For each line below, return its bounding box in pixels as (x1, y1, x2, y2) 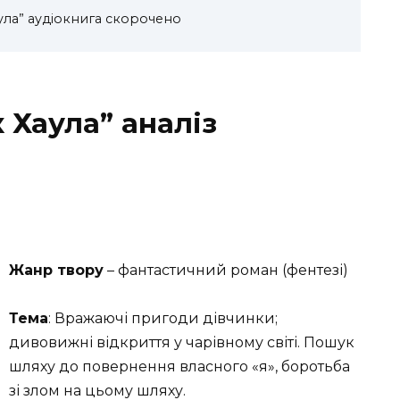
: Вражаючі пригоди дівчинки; (48, 310, 278, 328)
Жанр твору (9, 262, 104, 279)
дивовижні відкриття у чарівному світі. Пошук (9, 334, 354, 352)
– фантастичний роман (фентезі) (104, 262, 348, 279)
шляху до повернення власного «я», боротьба (9, 358, 350, 376)
